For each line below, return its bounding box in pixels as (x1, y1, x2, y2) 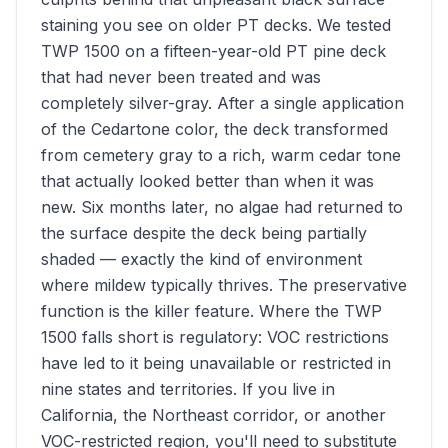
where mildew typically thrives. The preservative (41, 275, 407, 295)
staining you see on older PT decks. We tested (41, 15, 391, 35)
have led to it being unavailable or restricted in (41, 353, 391, 373)
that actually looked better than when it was (41, 171, 374, 191)
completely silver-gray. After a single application (41, 93, 404, 113)
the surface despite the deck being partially (41, 223, 367, 243)
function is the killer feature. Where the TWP (41, 301, 382, 321)
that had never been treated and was (41, 67, 321, 87)
